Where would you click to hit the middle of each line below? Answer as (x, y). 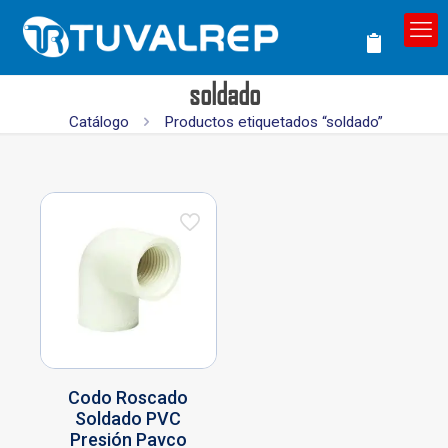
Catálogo (98, 122)
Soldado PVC (128, 419)
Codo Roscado (128, 398)
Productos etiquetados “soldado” (274, 122)
